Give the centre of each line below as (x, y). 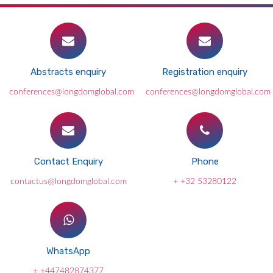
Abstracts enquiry (68, 72)
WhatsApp (68, 251)
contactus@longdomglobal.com (68, 182)
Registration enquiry (205, 72)
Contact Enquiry (68, 162)
